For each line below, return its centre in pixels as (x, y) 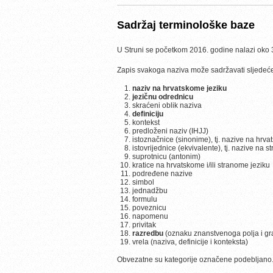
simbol (143, 182)
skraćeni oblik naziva (167, 105)
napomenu (150, 216)
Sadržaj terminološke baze (186, 25)
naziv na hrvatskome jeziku (179, 88)
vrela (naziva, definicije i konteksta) (190, 242)
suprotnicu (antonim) (166, 157)
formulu (145, 199)
